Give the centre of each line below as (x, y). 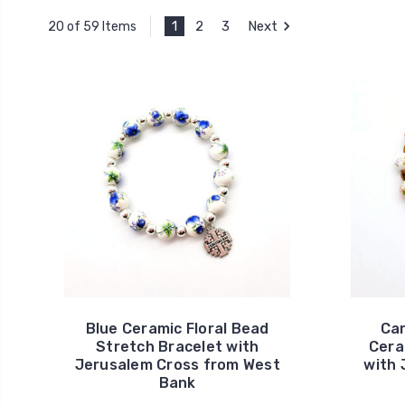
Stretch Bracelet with (178, 347)
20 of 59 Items (92, 26)
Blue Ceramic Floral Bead (177, 329)
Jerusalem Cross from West (177, 365)
